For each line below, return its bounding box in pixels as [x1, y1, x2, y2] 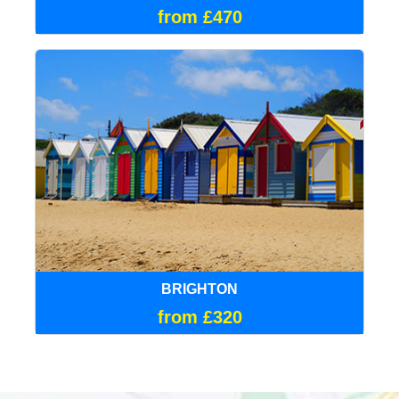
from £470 [157, 6, 242, 27]
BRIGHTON [161, 281, 238, 297]
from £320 [157, 306, 242, 327]
